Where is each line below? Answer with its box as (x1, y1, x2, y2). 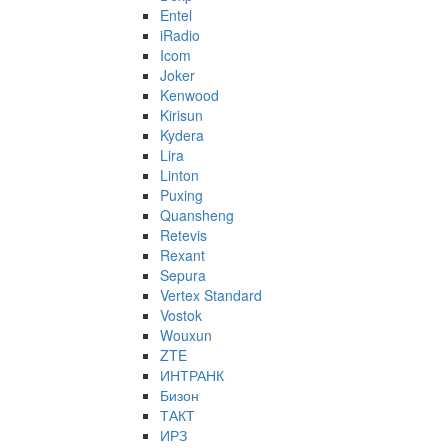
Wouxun (160, 325, 212, 346)
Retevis (160, 225, 207, 246)
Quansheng (160, 205, 234, 226)
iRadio (160, 25, 200, 46)
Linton (160, 165, 199, 186)
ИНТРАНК (160, 365, 224, 386)
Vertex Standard (160, 285, 262, 306)
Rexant (160, 245, 205, 266)
